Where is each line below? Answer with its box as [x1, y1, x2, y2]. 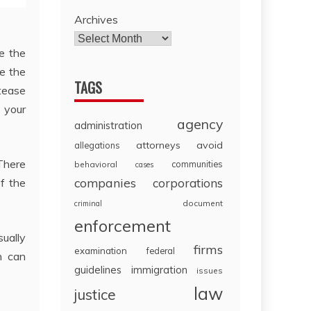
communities [171, 158, 223, 170]
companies [74, 175, 137, 191]
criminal [74, 199, 103, 209]
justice [74, 285, 117, 304]
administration [74, 119, 143, 133]
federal [146, 245, 175, 257]
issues [196, 265, 223, 276]
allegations [74, 140, 121, 151]
